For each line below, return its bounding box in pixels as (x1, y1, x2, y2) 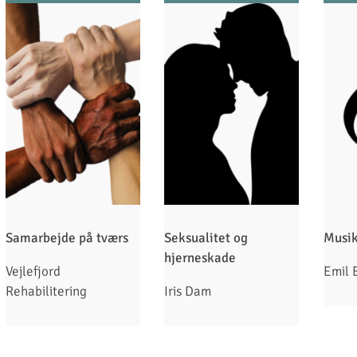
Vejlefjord (6, 263, 61, 280)
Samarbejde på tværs (6, 229, 131, 247)
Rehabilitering (6, 283, 87, 300)
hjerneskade (164, 249, 240, 267)
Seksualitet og (164, 229, 249, 247)
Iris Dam (164, 283, 212, 300)
